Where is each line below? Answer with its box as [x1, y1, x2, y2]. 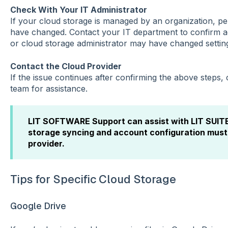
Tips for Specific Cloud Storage [10, 172, 176, 186]
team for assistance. [10, 83, 88, 94]
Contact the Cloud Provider [10, 61, 122, 71]
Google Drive [10, 200, 66, 212]
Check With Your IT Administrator [10, 5, 147, 15]
